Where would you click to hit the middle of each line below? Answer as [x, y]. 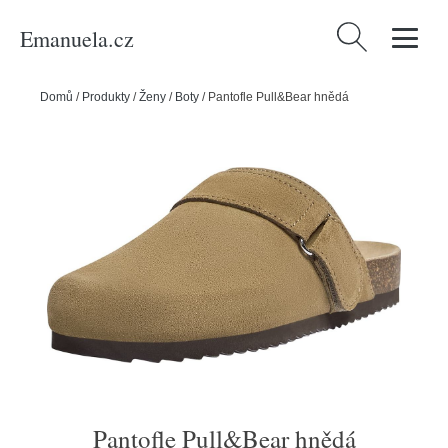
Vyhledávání [376, 34]
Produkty [106, 97]
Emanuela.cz [77, 38]
